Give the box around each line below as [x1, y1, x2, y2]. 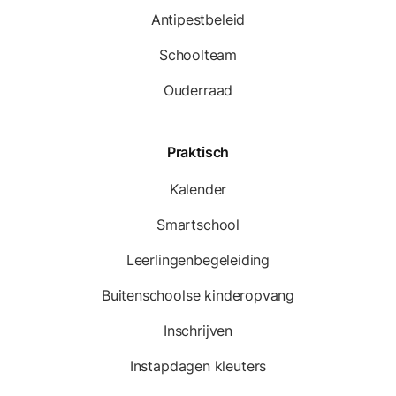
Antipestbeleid [150, 10, 246, 28]
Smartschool [156, 215, 240, 233]
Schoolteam [158, 45, 238, 64]
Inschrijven [163, 321, 233, 339]
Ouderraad [163, 80, 233, 99]
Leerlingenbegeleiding [126, 250, 270, 269]
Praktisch [166, 142, 230, 161]
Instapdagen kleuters [129, 356, 267, 375]
